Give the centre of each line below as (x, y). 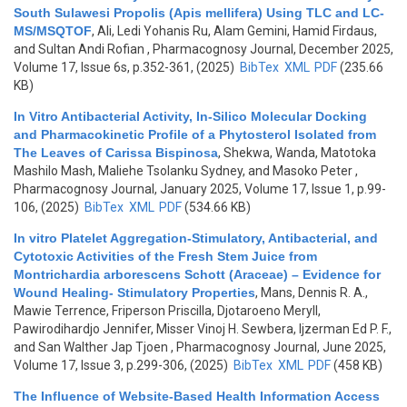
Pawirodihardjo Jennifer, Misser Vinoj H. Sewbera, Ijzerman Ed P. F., (203, 329)
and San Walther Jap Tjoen (91, 347)
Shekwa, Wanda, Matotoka (300, 153)
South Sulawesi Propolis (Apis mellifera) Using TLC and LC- (199, 13)
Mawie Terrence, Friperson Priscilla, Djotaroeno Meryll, (167, 311)
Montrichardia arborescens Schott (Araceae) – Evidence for (197, 274)
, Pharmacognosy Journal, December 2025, (269, 49)
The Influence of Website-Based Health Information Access (197, 396)
